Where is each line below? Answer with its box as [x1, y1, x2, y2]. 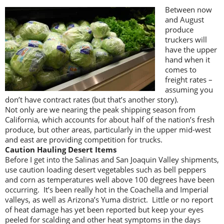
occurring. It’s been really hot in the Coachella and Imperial [5, 184, 208, 194]
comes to [165, 64, 196, 74]
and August [165, 14, 204, 24]
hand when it [165, 54, 210, 64]
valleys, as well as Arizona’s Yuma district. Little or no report [5, 194, 213, 204]
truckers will [165, 34, 207, 44]
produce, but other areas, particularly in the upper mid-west [5, 124, 211, 134]
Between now [165, 4, 212, 14]
